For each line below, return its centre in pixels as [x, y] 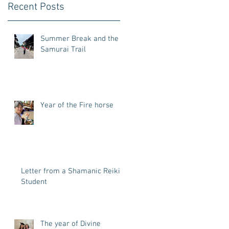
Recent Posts [36, 7]
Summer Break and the [79, 39]
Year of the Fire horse [77, 105]
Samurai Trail [63, 50]
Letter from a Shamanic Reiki [71, 171]
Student [34, 182]
